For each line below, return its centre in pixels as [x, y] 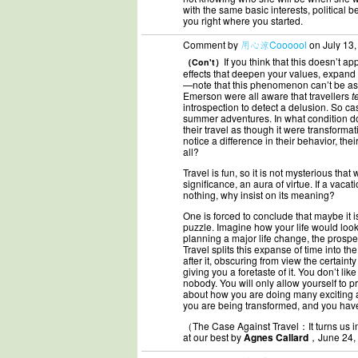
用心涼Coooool [274, 44]
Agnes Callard [276, 337]
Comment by [212, 44]
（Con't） [203, 62]
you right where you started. [243, 20]
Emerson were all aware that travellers [267, 95]
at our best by [213, 337]
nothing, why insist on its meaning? [259, 195]
